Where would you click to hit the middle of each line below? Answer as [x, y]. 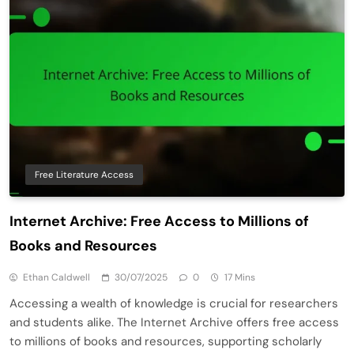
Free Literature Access [84, 174]
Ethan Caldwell [56, 277]
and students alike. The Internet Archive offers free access [174, 322]
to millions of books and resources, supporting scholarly [166, 341]
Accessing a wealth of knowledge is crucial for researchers [174, 303]
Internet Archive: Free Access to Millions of [159, 221]
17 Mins [240, 277]
